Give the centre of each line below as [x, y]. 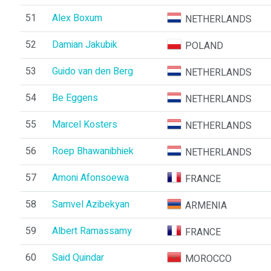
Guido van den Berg [92, 71]
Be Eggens [75, 98]
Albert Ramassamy [92, 231]
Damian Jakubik [84, 45]
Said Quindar [78, 258]
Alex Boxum [77, 18]
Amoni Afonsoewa [90, 178]
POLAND [204, 46]
